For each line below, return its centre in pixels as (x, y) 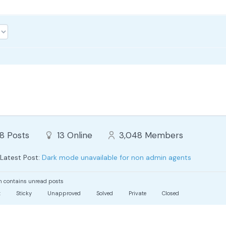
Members (164, 135)
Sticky (23, 193)
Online (80, 135)
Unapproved (63, 193)
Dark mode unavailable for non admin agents (117, 157)
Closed (170, 193)
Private (137, 193)
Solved (104, 193)
